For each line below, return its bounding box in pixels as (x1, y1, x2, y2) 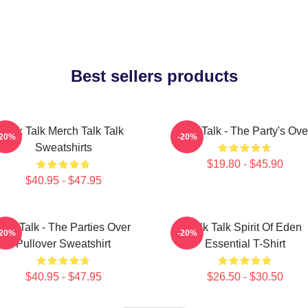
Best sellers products (70, 67, 238, 85)
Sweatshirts (34, 142, 92, 153)
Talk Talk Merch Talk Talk (3, 125, 124, 137)
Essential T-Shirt (204, 238, 285, 250)
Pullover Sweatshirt (16, 238, 111, 250)
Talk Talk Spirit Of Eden (188, 221, 302, 233)
